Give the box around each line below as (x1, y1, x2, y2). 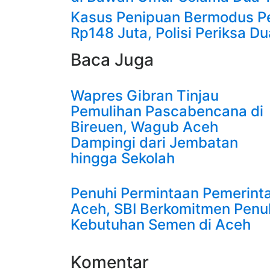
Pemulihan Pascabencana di (71, 102, 263, 120)
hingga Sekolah (71, 149, 175, 167)
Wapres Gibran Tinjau (71, 87, 219, 104)
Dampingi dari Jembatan (71, 134, 238, 151)
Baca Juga (71, 49, 154, 70)
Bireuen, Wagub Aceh (71, 118, 218, 136)
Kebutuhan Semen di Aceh (71, 216, 251, 233)
